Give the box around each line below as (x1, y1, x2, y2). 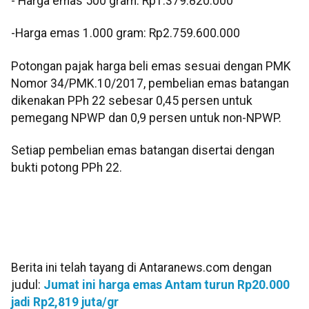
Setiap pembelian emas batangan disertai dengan (11, 143, 275, 157)
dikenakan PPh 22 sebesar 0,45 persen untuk (11, 93, 252, 108)
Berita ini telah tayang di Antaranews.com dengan (11, 260, 272, 275)
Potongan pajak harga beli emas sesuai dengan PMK (11, 59, 291, 73)
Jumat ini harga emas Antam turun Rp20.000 (43, 277, 290, 292)
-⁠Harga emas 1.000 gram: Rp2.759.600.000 (11, 26, 240, 41)
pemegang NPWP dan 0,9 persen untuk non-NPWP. (11, 110, 281, 125)
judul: (11, 277, 43, 292)
